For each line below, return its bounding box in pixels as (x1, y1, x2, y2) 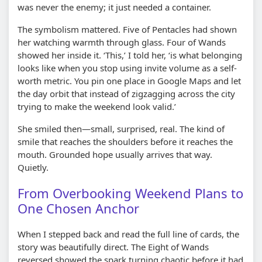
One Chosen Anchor (18, 199, 139, 217)
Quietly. (18, 161, 49, 173)
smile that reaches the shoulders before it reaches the (18, 135, 233, 147)
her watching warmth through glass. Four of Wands (18, 36, 226, 48)
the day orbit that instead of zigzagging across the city (18, 87, 235, 99)
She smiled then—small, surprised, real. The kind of (18, 122, 225, 135)
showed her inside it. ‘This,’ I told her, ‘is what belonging (18, 49, 242, 61)
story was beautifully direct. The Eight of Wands (18, 240, 209, 253)
